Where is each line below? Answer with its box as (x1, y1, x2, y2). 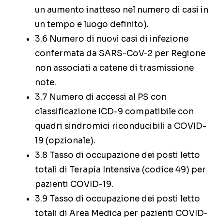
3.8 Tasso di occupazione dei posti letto (35, 150, 200, 161)
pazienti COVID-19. (35, 179, 113, 190)
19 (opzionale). (35, 136, 95, 146)
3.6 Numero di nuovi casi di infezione (35, 34, 188, 45)
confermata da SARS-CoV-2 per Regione (35, 48, 205, 59)
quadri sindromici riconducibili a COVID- (35, 121, 206, 132)
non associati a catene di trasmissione (35, 63, 194, 74)
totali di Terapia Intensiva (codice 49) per (35, 165, 206, 175)
